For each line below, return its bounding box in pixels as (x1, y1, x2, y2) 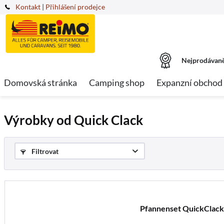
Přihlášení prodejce (45, 2, 105, 11)
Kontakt (15, 2, 40, 11)
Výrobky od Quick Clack (4, 112, 143, 128)
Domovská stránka (4, 77, 77, 88)
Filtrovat (30, 147, 58, 155)
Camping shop (89, 77, 144, 88)
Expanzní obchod (156, 77, 222, 88)
